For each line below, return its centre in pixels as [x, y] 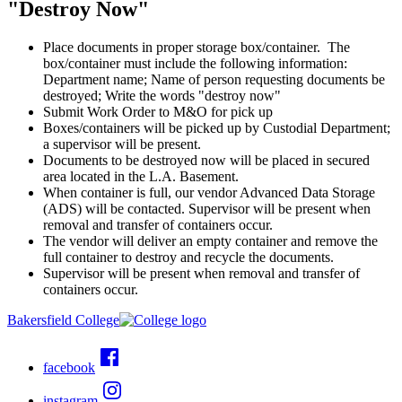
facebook [69, 367]
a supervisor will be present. [122, 144]
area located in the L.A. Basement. [141, 176]
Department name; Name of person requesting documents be [214, 79]
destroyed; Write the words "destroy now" [162, 95]
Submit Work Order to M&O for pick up [158, 111]
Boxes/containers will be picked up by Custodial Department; [217, 127]
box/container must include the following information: [197, 63]
